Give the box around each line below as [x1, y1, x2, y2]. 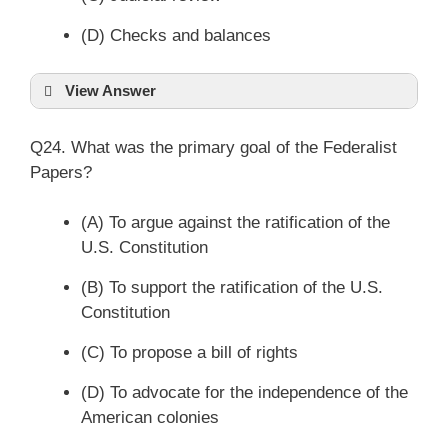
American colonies [81, 408, 219, 427]
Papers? [30, 162, 92, 182]
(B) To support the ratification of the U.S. [81, 278, 383, 297]
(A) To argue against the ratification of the [81, 213, 390, 232]
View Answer [65, 82, 156, 99]
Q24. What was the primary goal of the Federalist [30, 137, 397, 157]
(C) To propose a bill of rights [81, 343, 298, 362]
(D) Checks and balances [81, 25, 271, 45]
